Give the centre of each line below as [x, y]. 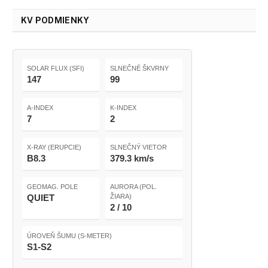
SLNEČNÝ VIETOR [138, 147]
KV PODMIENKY [55, 20]
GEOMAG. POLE [52, 186]
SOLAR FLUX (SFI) [56, 68]
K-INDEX [123, 107]
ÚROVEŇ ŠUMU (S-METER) [69, 235]
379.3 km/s [132, 158]
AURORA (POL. [133, 186]
